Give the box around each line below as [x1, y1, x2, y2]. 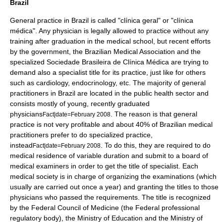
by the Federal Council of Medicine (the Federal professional [10, 204, 200, 212]
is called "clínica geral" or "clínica [89, 16, 193, 24]
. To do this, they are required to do [101, 141, 211, 149]
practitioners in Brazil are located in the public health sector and [10, 89, 209, 97]
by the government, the [10, 48, 85, 55]
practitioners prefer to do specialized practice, [10, 131, 153, 139]
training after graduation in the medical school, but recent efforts [10, 37, 211, 45]
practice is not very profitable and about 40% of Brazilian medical [10, 120, 213, 128]
